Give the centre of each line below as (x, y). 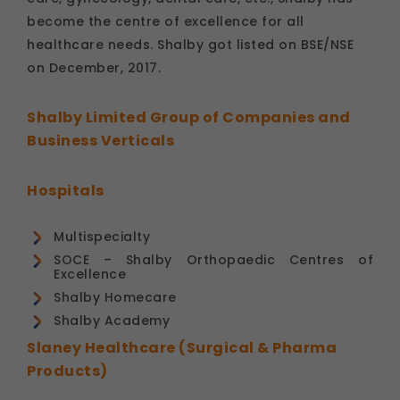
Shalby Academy (112, 320)
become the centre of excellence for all (166, 21)
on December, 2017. (94, 67)
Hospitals (66, 190)
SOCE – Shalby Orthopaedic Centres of (213, 259)
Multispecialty (102, 236)
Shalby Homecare (115, 297)
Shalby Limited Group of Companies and (189, 117)
